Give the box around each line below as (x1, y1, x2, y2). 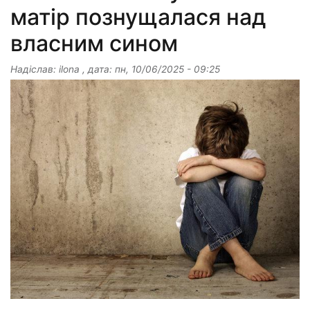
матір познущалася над (10, 3, 266, 30)
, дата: (80, 63, 115, 75)
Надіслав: (10, 63, 59, 75)
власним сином (10, 29, 178, 57)
